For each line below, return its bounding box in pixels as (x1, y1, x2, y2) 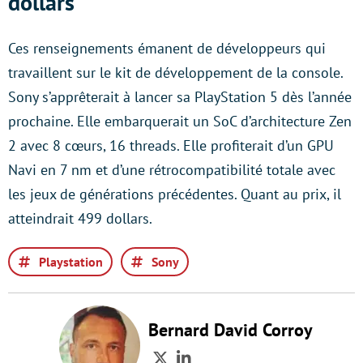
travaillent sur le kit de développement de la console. (8, 63, 343, 82)
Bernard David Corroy (147, 318, 313, 341)
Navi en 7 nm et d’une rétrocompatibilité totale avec (8, 160, 335, 179)
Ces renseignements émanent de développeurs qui (8, 39, 326, 58)
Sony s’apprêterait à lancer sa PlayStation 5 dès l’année (8, 88, 352, 106)
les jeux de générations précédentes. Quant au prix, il (8, 185, 341, 203)
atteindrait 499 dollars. (8, 209, 152, 228)
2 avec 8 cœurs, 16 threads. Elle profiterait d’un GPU (8, 136, 334, 155)
